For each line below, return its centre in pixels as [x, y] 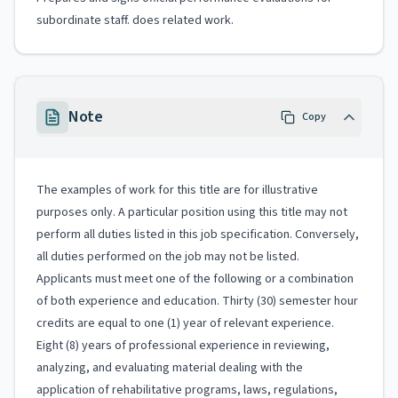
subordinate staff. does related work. [135, 20]
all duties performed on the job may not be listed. [168, 257]
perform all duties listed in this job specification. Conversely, [198, 235]
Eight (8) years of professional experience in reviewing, [183, 346]
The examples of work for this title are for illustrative [177, 190]
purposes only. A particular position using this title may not [192, 212]
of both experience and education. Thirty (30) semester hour [197, 301]
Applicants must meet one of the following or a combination [195, 279]
